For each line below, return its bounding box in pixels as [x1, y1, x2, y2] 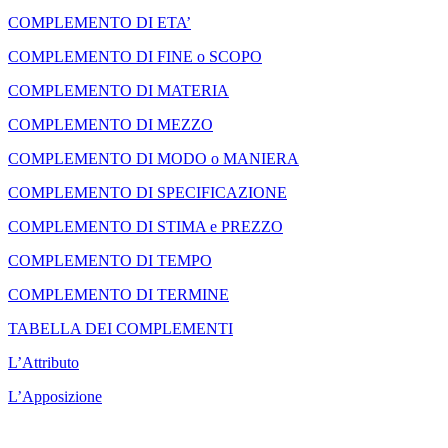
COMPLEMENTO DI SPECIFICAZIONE [8, 184, 287, 202]
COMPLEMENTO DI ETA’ [8, 14, 191, 32]
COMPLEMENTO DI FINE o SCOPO [8, 48, 262, 66]
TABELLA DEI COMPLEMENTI [8, 320, 233, 338]
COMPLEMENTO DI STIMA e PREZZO [8, 218, 283, 236]
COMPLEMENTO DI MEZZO [8, 116, 213, 134]
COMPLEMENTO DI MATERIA [8, 82, 229, 100]
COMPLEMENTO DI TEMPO [8, 252, 212, 270]
